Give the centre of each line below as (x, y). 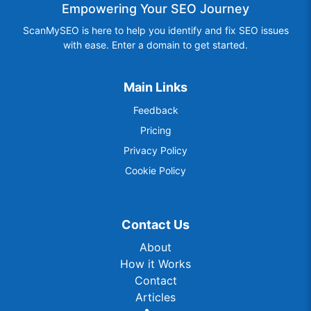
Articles (155, 297)
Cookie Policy (155, 170)
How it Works (155, 264)
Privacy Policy (155, 150)
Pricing (155, 130)
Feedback (155, 110)
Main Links (155, 87)
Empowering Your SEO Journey (155, 9)
